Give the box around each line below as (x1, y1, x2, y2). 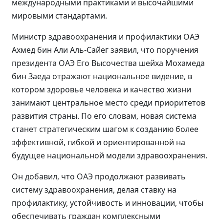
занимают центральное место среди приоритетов (12, 97, 205, 108)
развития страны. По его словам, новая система (12, 110, 197, 121)
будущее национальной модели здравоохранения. (12, 150, 207, 161)
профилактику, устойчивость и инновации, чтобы (12, 197, 203, 208)
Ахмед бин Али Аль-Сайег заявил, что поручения (12, 44, 198, 55)
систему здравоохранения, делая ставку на (12, 184, 176, 195)
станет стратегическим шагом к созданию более (12, 124, 198, 134)
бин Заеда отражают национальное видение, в (12, 71, 192, 82)
